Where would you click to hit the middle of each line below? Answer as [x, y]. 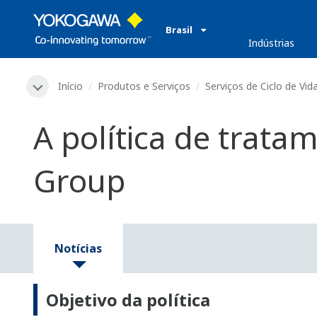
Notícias [78, 249]
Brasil [179, 30]
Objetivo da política [128, 300]
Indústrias [272, 43]
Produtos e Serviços [144, 86]
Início [70, 86]
